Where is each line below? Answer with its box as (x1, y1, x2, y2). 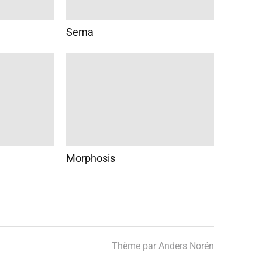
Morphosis (65, 151, 115, 164)
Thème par (112, 240, 158, 251)
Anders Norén (158, 240, 214, 251)
